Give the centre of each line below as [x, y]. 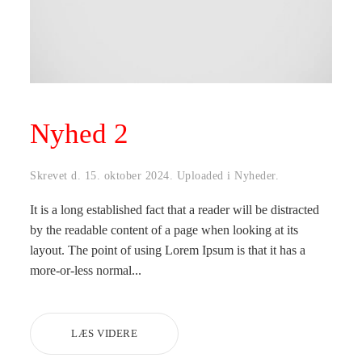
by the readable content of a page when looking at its [164, 229]
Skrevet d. [57, 175]
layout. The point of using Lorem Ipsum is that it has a [168, 250]
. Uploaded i [202, 175]
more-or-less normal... [86, 270]
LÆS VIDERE [105, 333]
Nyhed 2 [80, 133]
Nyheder [255, 175]
